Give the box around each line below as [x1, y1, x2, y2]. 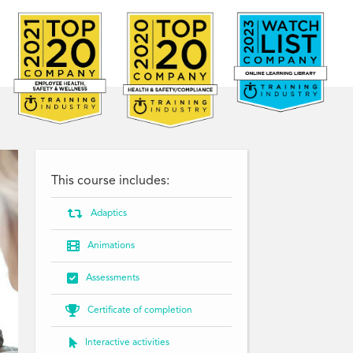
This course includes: [50, 175, 169, 188]
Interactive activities [84, 338, 169, 347]
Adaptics [90, 209, 127, 218]
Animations [87, 241, 135, 251]
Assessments [85, 273, 139, 283]
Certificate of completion [87, 306, 192, 315]
